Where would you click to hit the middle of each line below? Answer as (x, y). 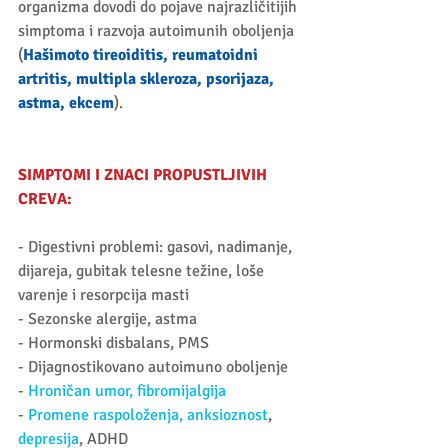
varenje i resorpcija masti (105, 295)
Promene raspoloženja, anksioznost (146, 415)
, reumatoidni (212, 55)
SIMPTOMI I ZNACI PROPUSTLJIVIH (144, 175)
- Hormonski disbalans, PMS (115, 343)
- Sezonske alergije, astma (109, 319)
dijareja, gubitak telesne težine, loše (143, 271)
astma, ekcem (66, 103)
